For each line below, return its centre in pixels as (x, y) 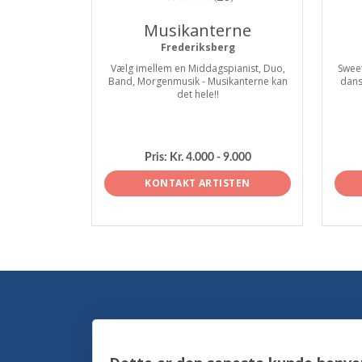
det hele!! (198, 94)
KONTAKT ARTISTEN (198, 183)
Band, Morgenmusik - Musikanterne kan (198, 81)
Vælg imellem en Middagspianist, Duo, (198, 68)
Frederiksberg (198, 47)
